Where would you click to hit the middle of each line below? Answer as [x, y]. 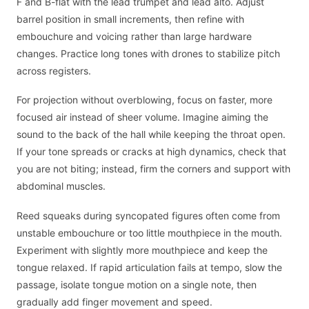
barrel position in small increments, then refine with [130, 19]
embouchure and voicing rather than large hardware [134, 36]
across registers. [54, 70]
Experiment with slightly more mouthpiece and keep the [142, 250]
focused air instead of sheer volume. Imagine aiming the [142, 117]
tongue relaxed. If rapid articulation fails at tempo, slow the [149, 267]
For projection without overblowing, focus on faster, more [144, 100]
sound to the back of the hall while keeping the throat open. [151, 134]
